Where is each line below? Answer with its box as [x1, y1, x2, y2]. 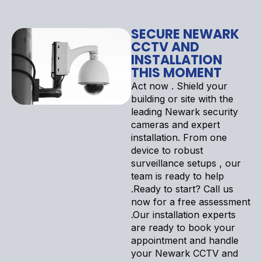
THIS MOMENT [131, 63, 222, 82]
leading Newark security [131, 105, 238, 118]
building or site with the [131, 92, 233, 105]
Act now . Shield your [131, 80, 227, 92]
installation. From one [131, 131, 227, 143]
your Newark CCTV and [131, 247, 238, 259]
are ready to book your [131, 221, 235, 233]
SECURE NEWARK [131, 25, 239, 43]
